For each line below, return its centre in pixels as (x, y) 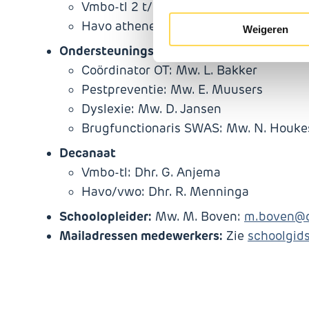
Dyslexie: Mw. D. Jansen (151, 109)
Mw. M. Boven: (198, 217)
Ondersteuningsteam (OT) (136, 51)
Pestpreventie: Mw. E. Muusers (172, 90)
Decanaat (88, 153)
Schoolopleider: (106, 216)
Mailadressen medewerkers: (141, 236)
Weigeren (265, 29)
